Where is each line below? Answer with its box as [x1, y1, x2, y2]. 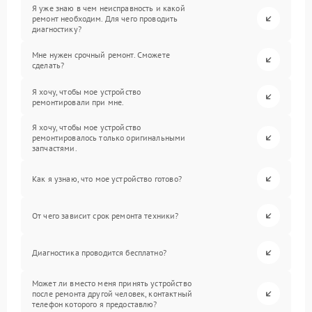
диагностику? [32, 24, 81, 35]
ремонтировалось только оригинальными [32, 132, 186, 143]
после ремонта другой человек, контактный [32, 288, 192, 299]
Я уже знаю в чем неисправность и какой [32, 3, 185, 14]
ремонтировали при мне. [32, 96, 125, 107]
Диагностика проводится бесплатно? [32, 247, 166, 258]
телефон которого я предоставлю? [32, 299, 157, 310]
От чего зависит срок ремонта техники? [32, 210, 179, 221]
